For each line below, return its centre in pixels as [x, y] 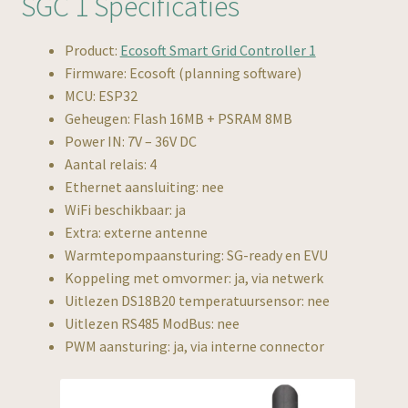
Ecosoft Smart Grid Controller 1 [218, 51]
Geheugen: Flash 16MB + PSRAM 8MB [178, 119]
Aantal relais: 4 [110, 164]
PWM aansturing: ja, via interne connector [194, 347]
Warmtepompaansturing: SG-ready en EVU [196, 255]
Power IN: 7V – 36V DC [130, 142]
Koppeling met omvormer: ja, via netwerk [194, 278]
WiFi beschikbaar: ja [125, 210]
